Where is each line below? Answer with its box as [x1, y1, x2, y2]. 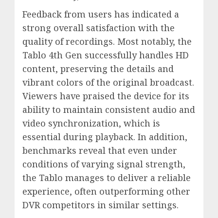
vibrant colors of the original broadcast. [22, 76, 194, 89]
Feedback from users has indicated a [22, 8, 179, 20]
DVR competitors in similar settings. [22, 199, 179, 211]
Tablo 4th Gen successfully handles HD [22, 49, 189, 61]
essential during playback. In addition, [22, 131, 187, 143]
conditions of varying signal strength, [22, 158, 185, 170]
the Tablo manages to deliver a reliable [22, 172, 191, 184]
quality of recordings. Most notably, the [22, 36, 192, 48]
